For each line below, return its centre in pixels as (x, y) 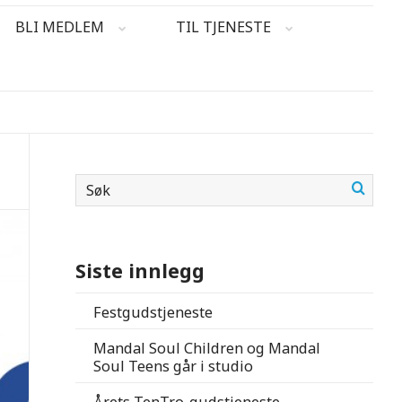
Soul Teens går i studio (174, 367)
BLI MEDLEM (60, 27)
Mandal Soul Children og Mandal (207, 349)
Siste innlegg (140, 271)
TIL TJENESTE (223, 27)
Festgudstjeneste (153, 313)
